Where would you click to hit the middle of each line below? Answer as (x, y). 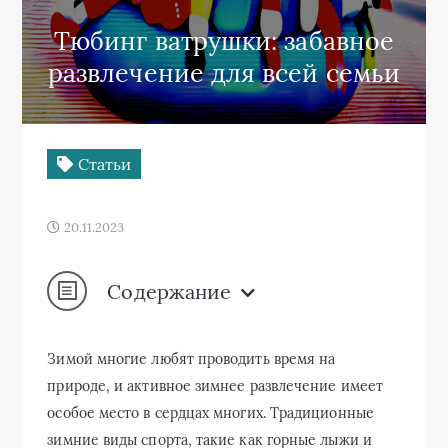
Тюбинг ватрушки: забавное (224, 41)
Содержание (169, 291)
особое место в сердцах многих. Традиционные (210, 413)
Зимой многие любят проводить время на (191, 359)
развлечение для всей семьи (224, 73)
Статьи (102, 164)
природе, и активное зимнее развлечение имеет (215, 386)
